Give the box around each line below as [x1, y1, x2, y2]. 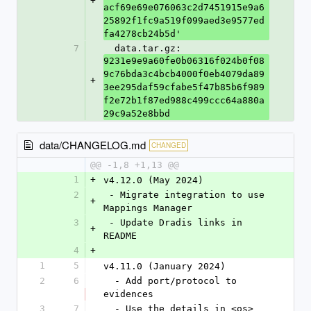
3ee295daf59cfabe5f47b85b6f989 [103, 82, 264, 92]
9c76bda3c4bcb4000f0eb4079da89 [103, 69, 264, 79]
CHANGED [151, 140, 186, 150]
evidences [103, 289, 153, 299]
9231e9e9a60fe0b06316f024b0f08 [103, 56, 264, 66]
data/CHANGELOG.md [40, 137, 146, 152]
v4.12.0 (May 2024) [103, 175, 203, 185]
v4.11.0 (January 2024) [103, 261, 226, 271]
